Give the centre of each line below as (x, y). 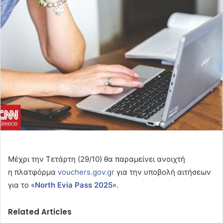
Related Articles (40, 212)
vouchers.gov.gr (86, 172)
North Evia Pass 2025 (74, 185)
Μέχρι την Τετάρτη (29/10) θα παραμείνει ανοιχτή (97, 159)
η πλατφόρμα (33, 172)
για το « (21, 185)
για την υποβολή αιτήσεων (163, 172)
